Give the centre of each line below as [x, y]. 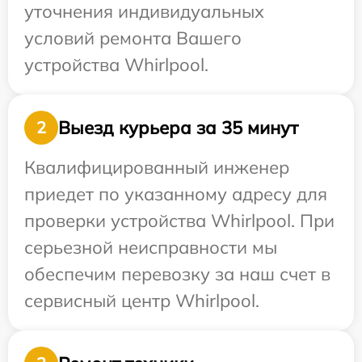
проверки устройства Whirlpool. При [179, 221]
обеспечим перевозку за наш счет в [177, 274]
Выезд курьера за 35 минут [178, 127]
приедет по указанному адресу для [176, 194]
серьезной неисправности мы [151, 248]
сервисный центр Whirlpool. [142, 301]
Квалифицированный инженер [157, 168]
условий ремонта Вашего [133, 38]
